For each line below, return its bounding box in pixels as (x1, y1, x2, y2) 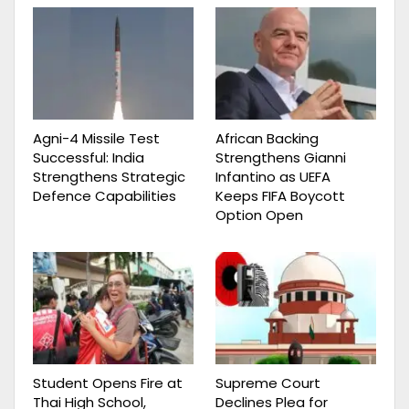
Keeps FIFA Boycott (215, 185, 345, 205)
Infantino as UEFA (215, 166, 330, 186)
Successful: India (33, 147, 144, 167)
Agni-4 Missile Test (33, 128, 160, 148)
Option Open (215, 204, 303, 225)
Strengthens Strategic (33, 166, 185, 186)
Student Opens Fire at (33, 373, 183, 393)
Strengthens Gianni (215, 147, 346, 167)
